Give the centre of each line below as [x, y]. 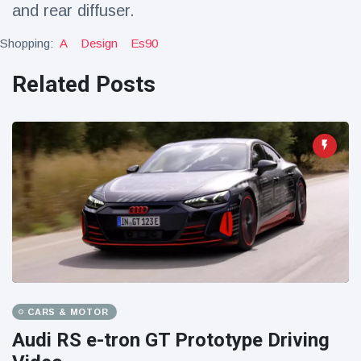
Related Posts [84, 84]
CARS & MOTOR [68, 312]
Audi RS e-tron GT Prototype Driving [171, 340]
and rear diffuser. [73, 10]
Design [99, 43]
